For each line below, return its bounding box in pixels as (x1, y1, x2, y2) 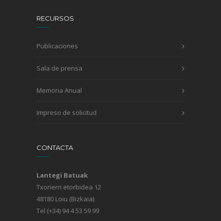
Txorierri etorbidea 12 (37, 183, 101, 192)
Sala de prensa (37, 64, 82, 73)
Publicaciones (37, 41, 78, 51)
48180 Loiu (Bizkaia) (37, 194, 94, 204)
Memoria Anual (37, 86, 82, 95)
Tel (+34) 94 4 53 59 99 (37, 206, 99, 216)
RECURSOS (37, 14, 74, 23)
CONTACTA (37, 144, 73, 152)
